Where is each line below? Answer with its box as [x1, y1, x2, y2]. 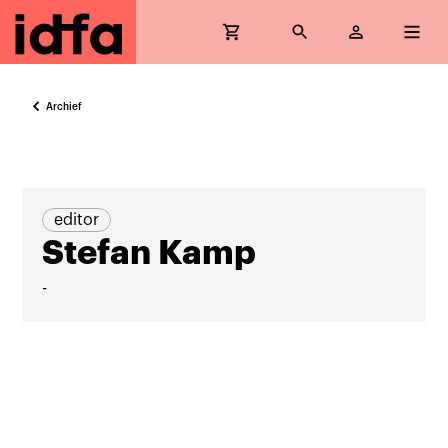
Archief [46, 101, 83, 112]
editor [54, 212, 100, 228]
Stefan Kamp [42, 236, 257, 270]
